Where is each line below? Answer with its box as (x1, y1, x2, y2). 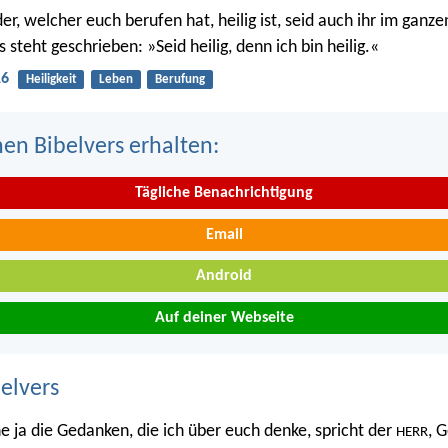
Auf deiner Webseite (154, 309, 294, 326)
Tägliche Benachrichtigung (135, 185, 313, 202)
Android (196, 268, 252, 285)
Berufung (154, 73, 205, 87)
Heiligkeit (25, 73, 77, 87)
